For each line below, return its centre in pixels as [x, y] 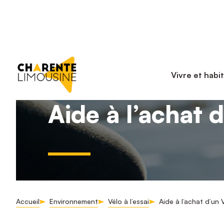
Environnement [74, 201]
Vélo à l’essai [128, 201]
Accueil [28, 201]
